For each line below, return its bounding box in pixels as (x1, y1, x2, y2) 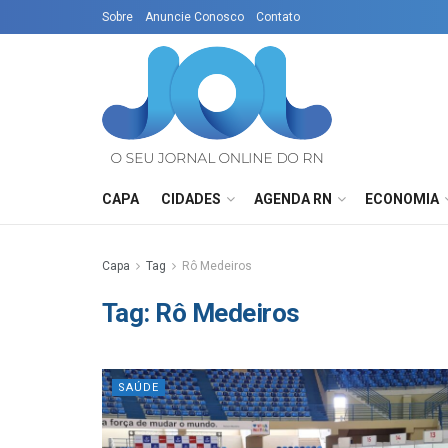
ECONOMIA (365, 191, 439, 207)
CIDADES (161, 191, 221, 207)
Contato (256, 10, 300, 24)
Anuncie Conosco (145, 10, 244, 24)
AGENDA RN (254, 191, 332, 207)
